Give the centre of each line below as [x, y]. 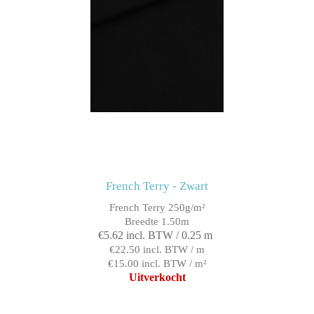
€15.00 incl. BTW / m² [157, 264]
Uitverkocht [157, 278]
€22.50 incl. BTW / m [157, 250]
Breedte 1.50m [157, 222]
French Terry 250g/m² [157, 208]
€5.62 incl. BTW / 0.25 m [155, 235]
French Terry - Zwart [157, 186]
